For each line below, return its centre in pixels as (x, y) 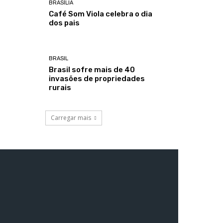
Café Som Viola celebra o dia (101, 14)
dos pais (64, 23)
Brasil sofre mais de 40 (92, 70)
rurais (60, 88)
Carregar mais (71, 118)
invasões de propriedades (97, 79)
